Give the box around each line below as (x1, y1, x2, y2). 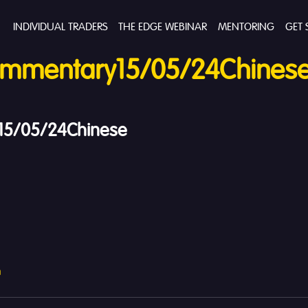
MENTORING (217, 22, 274, 33)
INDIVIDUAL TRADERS (12, 22, 107, 33)
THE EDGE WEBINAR (118, 22, 207, 33)
